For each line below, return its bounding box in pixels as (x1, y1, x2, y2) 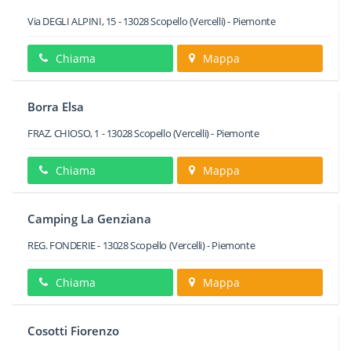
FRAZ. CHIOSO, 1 (27, 126, 100, 140)
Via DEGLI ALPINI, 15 (27, 14, 116, 28)
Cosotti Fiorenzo (27, 323, 119, 338)
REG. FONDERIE (27, 238, 96, 252)
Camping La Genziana (27, 211, 151, 226)
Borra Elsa (27, 99, 84, 114)
